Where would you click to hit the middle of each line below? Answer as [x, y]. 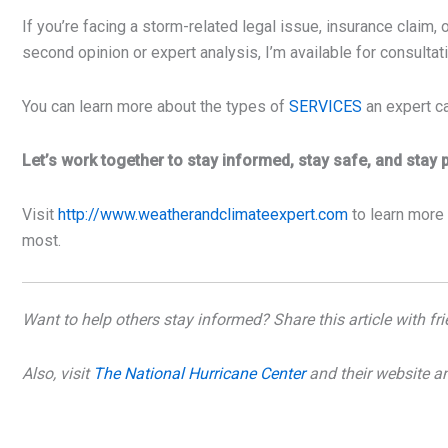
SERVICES [325, 106]
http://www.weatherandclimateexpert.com [203, 214]
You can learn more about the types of [155, 106]
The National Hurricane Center [199, 373]
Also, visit [57, 373]
